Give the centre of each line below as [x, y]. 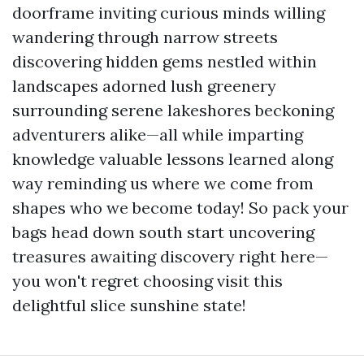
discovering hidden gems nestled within [165, 61]
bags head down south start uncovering [163, 232]
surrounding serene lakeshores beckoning [173, 110]
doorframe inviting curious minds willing [169, 13]
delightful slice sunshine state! [129, 305]
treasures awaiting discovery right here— [170, 256]
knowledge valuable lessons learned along [173, 159]
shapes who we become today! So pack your [180, 208]
